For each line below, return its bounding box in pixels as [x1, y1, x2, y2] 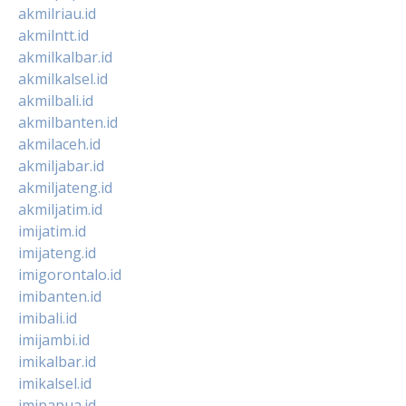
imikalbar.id [18, 351, 96, 372]
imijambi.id [18, 329, 90, 350]
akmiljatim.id [18, 198, 102, 219]
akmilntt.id [18, 24, 89, 45]
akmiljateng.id [18, 177, 112, 198]
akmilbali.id [18, 90, 93, 111]
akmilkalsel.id [18, 68, 108, 89]
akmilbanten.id [18, 111, 118, 132]
